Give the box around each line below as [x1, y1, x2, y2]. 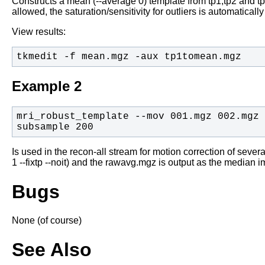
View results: [12, 26, 66, 37]
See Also [12, 238, 92, 260]
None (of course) [12, 215, 82, 226]
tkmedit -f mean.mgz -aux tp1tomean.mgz [16, 51, 241, 62]
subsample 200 [16, 122, 93, 133]
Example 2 [12, 78, 82, 95]
